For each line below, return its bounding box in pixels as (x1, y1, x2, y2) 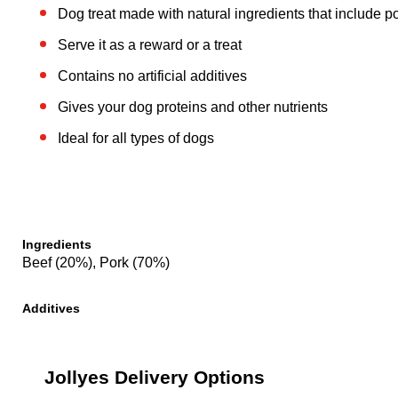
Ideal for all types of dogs (58, 131, 214, 146)
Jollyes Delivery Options (44, 367, 265, 387)
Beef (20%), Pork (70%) (22, 255, 170, 270)
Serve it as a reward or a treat (58, 37, 242, 52)
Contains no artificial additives (58, 68, 247, 84)
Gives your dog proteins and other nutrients (58, 99, 328, 115)
